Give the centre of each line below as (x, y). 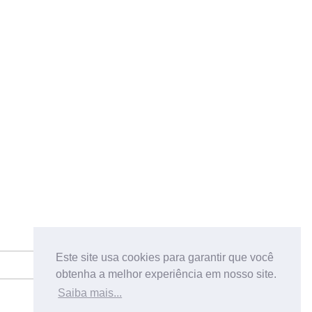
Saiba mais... (90, 293)
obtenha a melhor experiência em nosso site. (166, 274)
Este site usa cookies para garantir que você (165, 258)
